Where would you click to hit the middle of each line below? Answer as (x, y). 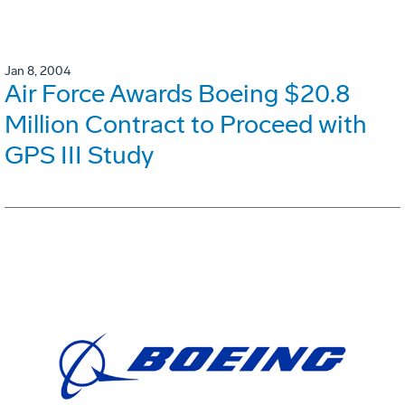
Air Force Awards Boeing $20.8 (177, 94)
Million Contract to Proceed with (186, 125)
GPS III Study (79, 155)
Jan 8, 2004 (38, 71)
